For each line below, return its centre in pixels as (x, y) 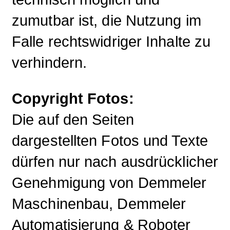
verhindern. (50, 62)
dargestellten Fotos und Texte (110, 140)
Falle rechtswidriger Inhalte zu (111, 41)
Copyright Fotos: (73, 98)
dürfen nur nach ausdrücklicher (115, 161)
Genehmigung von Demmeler (109, 183)
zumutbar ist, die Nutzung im (107, 20)
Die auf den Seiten (73, 119)
